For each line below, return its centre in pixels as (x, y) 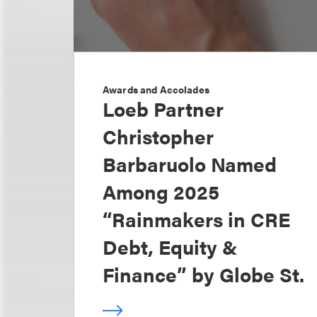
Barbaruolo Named (190, 164)
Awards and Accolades (156, 90)
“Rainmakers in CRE (196, 219)
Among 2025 (161, 191)
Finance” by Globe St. (203, 274)
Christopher (158, 136)
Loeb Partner (163, 109)
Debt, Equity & (170, 247)
